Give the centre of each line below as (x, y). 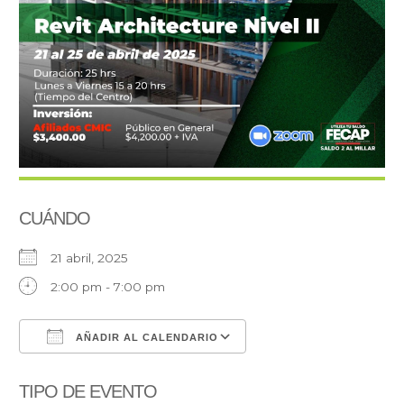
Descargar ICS (96, 371)
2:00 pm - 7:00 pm (108, 287)
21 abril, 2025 (97, 258)
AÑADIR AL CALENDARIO (146, 338)
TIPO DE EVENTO (88, 392)
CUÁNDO (55, 219)
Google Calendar (316, 371)
